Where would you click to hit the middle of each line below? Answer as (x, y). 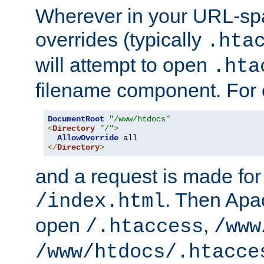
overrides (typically (121, 39)
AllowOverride (88, 138)
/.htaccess (144, 227)
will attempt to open (124, 65)
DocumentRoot (76, 119)
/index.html (100, 201)
